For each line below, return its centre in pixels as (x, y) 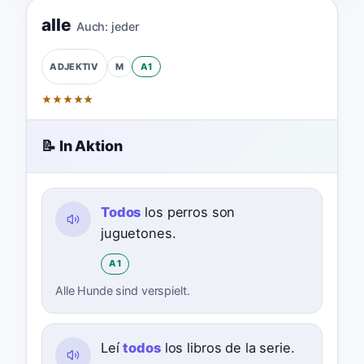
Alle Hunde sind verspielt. (122, 290)
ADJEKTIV (74, 66)
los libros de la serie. (227, 347)
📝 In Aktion (82, 146)
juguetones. (138, 233)
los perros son (188, 212)
